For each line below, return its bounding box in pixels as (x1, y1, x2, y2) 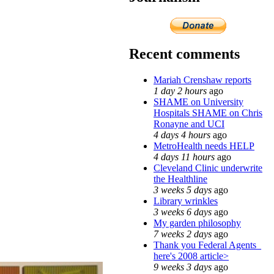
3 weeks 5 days (154, 184, 212, 195)
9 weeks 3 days (154, 261, 212, 272)
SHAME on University (154, 96, 243, 107)
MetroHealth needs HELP (154, 140, 254, 151)
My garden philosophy (154, 217, 241, 228)
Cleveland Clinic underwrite (154, 162, 262, 173)
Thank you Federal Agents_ (154, 239, 261, 250)
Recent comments (129, 45, 240, 62)
